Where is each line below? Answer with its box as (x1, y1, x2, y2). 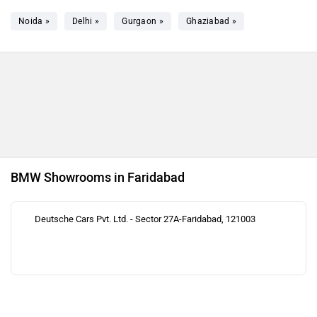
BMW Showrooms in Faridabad (11, 169, 185, 185)
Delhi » (72, 16, 100, 26)
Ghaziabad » (185, 16, 237, 26)
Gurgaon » (122, 16, 163, 26)
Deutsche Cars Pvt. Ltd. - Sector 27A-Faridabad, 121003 (35, 213, 255, 224)
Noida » (18, 16, 50, 26)
